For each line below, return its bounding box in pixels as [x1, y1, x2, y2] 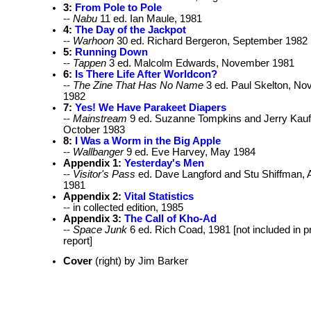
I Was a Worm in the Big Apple [75, 135, 221, 147]
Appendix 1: [63, 158, 124, 169]
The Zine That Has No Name [73, 80, 203, 92]
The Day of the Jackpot [75, 24, 186, 36]
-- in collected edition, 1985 [63, 202, 183, 214]
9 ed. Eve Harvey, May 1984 [124, 146, 255, 158]
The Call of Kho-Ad [124, 213, 217, 225]
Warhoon [73, 35, 114, 47]
